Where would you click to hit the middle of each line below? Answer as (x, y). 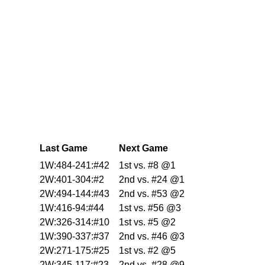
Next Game (143, 148)
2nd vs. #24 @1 (152, 180)
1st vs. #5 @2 (147, 222)
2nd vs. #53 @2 (152, 194)
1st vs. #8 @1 (147, 166)
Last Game (64, 148)
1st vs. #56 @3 (150, 208)
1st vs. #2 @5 (147, 251)
